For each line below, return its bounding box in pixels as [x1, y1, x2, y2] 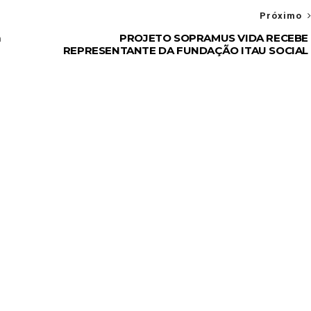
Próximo [260, 10, 302, 21]
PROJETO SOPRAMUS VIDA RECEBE [119, 31, 308, 44]
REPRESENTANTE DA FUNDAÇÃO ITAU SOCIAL [62, 43, 308, 57]
